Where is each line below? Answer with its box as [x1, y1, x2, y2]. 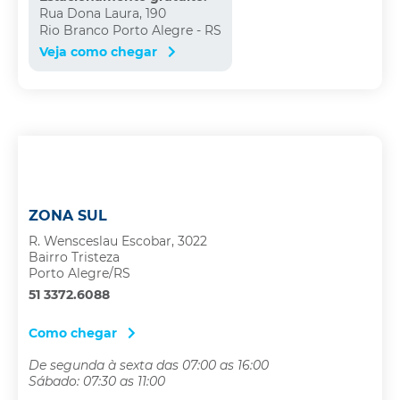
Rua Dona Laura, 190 [39, 5, 166, 22]
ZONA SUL [29, 207, 107, 225]
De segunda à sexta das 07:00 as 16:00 [29, 356, 269, 373]
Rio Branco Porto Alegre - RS [39, 22, 221, 39]
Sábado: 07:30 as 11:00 [29, 372, 165, 389]
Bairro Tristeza [29, 249, 120, 266]
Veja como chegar [39, 43, 161, 60]
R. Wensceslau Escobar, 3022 [29, 233, 207, 250]
